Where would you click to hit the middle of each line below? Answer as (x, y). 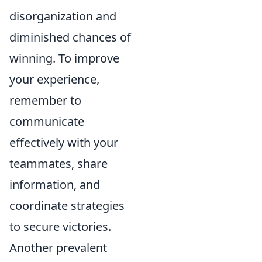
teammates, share (58, 164)
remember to (45, 101)
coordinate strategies (67, 206)
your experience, (54, 80)
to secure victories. (60, 227)
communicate (47, 122)
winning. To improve (64, 58)
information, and (55, 185)
